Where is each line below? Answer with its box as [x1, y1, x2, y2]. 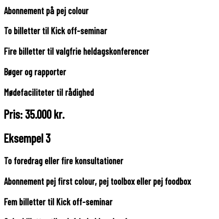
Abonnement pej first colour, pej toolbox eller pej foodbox [4, 175, 191, 187]
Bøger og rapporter [4, 66, 66, 77]
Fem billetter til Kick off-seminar [4, 196, 112, 207]
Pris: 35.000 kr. [4, 107, 65, 122]
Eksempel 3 [4, 131, 50, 146]
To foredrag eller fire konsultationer [4, 155, 123, 167]
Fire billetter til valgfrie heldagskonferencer [4, 45, 149, 57]
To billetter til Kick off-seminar [4, 25, 107, 37]
